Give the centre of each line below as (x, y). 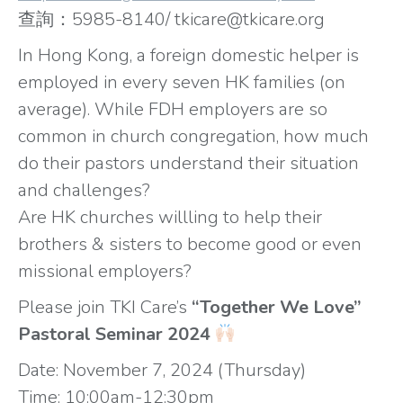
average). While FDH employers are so (173, 109)
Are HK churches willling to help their (170, 217)
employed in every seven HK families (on (182, 82)
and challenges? (84, 190)
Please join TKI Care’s (105, 307)
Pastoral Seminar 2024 (116, 334)
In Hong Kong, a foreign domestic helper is (188, 55)
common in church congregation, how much (193, 136)
